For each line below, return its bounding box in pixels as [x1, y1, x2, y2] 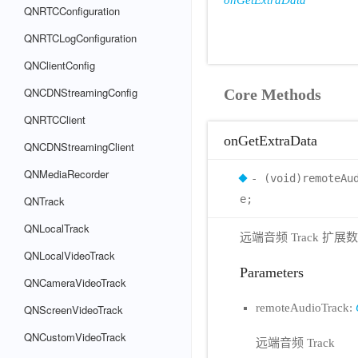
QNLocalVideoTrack [24, 248, 115, 263]
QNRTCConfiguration [24, 3, 120, 18]
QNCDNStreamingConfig [24, 85, 137, 100]
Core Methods [224, 86, 321, 103]
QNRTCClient [24, 112, 86, 127]
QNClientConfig [24, 58, 95, 73]
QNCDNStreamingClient [24, 139, 134, 154]
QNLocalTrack [24, 221, 89, 236]
